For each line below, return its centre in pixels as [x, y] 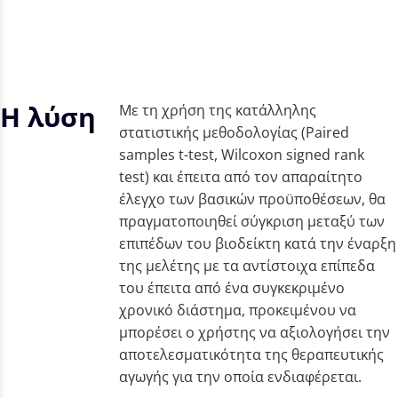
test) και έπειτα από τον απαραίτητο [241, 176]
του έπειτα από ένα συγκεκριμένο [232, 287]
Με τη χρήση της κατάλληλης [218, 110]
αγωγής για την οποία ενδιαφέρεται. [241, 376]
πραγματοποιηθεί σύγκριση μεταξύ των [252, 221]
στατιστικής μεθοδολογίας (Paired [235, 132]
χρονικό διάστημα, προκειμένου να [238, 310]
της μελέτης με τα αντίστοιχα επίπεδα [247, 265]
